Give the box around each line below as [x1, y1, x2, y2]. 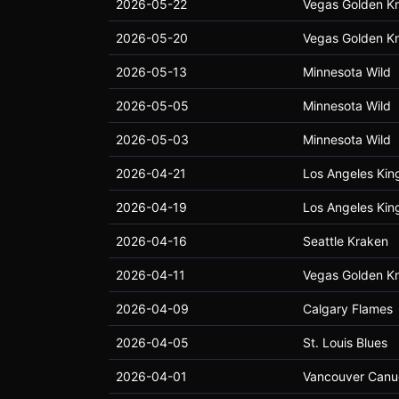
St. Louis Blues [303, 335, 387, 350]
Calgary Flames [303, 301, 393, 316]
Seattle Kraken [303, 233, 388, 248]
